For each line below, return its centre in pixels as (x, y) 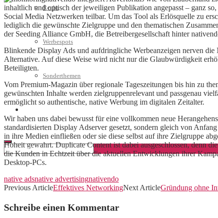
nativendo (104, 179)
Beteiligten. (21, 68)
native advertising (62, 179)
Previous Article (28, 188)
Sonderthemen (62, 76)
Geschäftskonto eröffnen (55, 110)
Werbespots (58, 42)
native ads (19, 179)
